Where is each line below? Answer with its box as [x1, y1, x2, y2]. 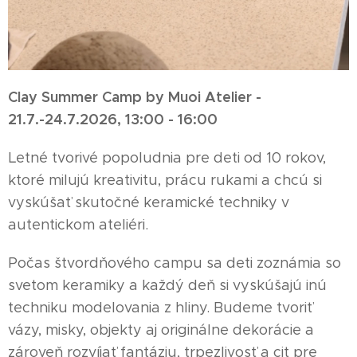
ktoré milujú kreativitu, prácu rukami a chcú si [8, 171, 322, 189]
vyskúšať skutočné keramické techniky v [8, 193, 289, 211]
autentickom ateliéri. [8, 215, 148, 233]
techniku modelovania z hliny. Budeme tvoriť [8, 298, 312, 316]
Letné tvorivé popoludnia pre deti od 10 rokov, [8, 148, 326, 167]
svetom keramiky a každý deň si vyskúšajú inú [8, 276, 327, 294]
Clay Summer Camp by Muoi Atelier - [8, 87, 261, 106]
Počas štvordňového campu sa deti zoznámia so [8, 253, 341, 272]
